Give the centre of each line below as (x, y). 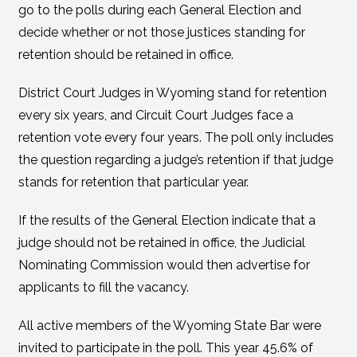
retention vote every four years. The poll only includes (176, 137)
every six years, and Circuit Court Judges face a (155, 115)
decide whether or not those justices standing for (161, 32)
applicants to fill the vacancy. (103, 287)
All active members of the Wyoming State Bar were (169, 326)
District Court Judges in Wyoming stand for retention (172, 93)
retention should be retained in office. (126, 55)
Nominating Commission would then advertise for (164, 265)
